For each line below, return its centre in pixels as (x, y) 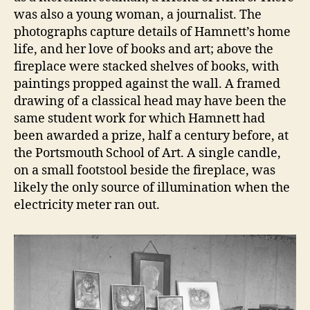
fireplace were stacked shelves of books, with (146, 66)
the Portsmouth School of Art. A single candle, (147, 153)
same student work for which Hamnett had (139, 118)
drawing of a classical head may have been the (150, 101)
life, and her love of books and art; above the (144, 49)
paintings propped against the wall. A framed (147, 84)
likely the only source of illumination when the (152, 188)
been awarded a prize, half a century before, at (151, 136)
